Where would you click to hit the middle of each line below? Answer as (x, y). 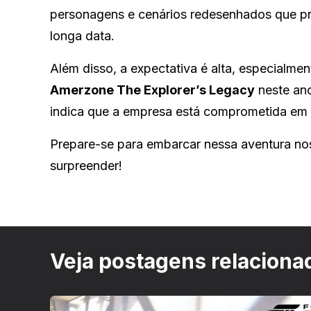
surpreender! (86, 165)
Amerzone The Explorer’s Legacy (152, 90)
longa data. (82, 35)
